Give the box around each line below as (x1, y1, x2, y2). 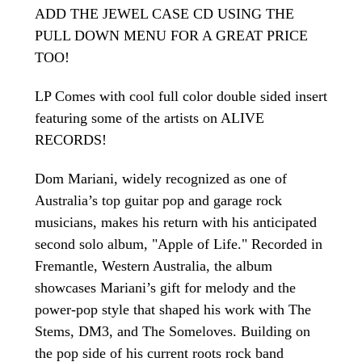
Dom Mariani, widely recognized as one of (35, 170, 287, 187)
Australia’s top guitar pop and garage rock (35, 192, 282, 208)
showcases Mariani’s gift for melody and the (35, 279, 296, 296)
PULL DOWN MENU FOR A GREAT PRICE (35, 27, 308, 44)
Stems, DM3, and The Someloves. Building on (35, 322, 310, 339)
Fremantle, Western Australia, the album (35, 257, 272, 274)
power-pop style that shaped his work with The (35, 301, 311, 318)
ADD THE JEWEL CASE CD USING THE (35, 5, 294, 22)
